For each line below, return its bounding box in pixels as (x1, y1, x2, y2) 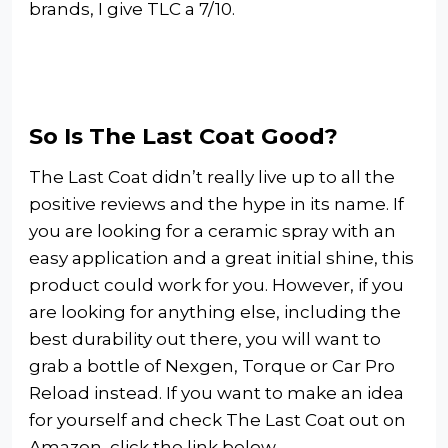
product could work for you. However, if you (29, 274, 404, 295)
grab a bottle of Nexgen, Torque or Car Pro (29, 355, 395, 376)
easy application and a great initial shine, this (29, 247, 414, 268)
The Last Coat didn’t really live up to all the (29, 166, 395, 187)
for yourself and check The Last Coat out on (29, 409, 406, 430)
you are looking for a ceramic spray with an (29, 220, 396, 241)
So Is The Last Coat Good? (29, 121, 338, 150)
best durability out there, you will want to (29, 328, 381, 349)
